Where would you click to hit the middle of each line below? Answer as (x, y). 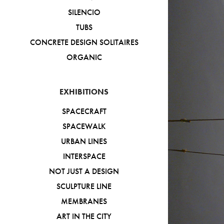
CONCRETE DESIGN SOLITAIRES (84, 42)
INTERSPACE (84, 156)
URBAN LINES (84, 141)
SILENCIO (84, 12)
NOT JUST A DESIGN (84, 171)
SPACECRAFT (84, 111)
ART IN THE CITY (84, 216)
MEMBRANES (84, 201)
